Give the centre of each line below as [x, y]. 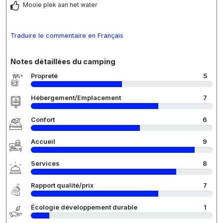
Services [45, 164]
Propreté [44, 76]
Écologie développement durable [84, 208]
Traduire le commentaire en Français [67, 36]
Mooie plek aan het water [60, 5]
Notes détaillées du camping [63, 62]
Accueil [43, 142]
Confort [43, 120]
